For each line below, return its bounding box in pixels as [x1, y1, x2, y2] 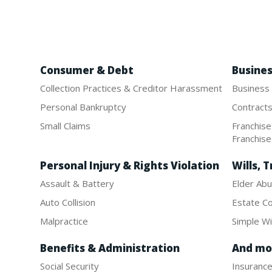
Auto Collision [39, 195, 95, 208]
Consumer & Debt [39, 63, 134, 77]
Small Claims [39, 119, 90, 132]
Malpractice [39, 214, 88, 227]
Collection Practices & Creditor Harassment [39, 81, 222, 94]
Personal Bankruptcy [39, 100, 126, 113]
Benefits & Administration [39, 240, 180, 255]
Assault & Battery [39, 177, 114, 189]
